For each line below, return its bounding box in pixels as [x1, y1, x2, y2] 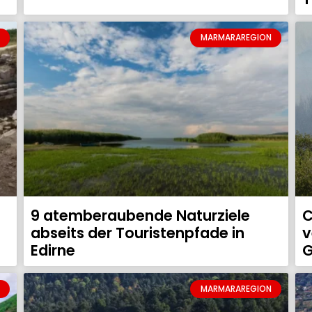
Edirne [31, 240, 75, 260]
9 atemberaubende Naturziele [31, 205, 250, 226]
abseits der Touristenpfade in [31, 222, 244, 243]
